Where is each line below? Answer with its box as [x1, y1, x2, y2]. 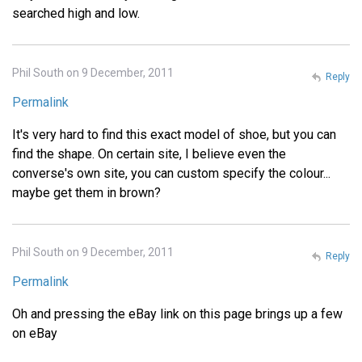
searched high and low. [12, 6, 140, 22]
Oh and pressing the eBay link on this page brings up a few [12, 306, 343, 322]
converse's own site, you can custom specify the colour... [12, 166, 330, 182]
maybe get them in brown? [12, 185, 161, 201]
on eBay [12, 326, 57, 342]
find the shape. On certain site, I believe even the [12, 146, 286, 162]
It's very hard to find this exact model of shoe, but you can [12, 127, 336, 143]
